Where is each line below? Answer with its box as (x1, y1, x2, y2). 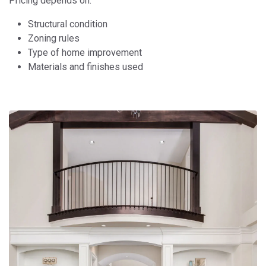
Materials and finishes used (28, 61, 143, 73)
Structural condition (28, 18, 107, 30)
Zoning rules (28, 33, 80, 45)
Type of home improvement (28, 47, 142, 59)
